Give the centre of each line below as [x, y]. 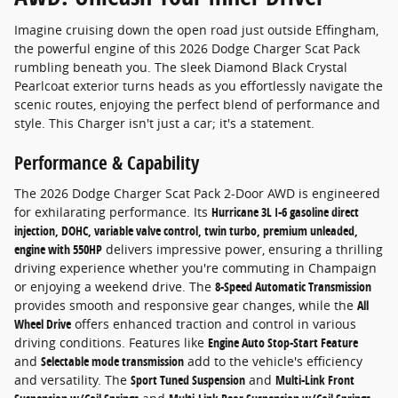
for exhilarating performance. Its [113, 211]
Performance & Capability [107, 163]
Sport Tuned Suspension [188, 379]
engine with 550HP [58, 249]
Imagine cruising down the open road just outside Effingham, [196, 30]
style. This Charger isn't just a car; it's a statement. [164, 123]
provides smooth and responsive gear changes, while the [186, 305]
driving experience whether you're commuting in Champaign [195, 267]
